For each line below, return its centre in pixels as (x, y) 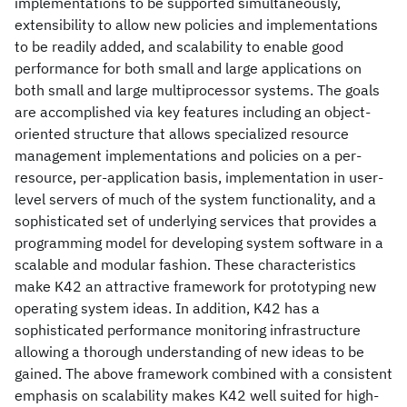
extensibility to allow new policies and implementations (196, 25)
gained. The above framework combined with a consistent (203, 373)
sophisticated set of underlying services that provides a (196, 221)
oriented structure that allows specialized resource (182, 134)
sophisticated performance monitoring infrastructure (188, 330)
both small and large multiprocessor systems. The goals (197, 90)
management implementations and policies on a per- (188, 155)
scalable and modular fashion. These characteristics (185, 264)
